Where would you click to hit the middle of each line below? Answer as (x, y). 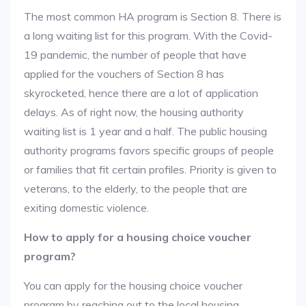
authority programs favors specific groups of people (149, 150)
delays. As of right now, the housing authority (134, 112)
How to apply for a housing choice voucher (138, 237)
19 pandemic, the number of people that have (135, 55)
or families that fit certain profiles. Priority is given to (150, 169)
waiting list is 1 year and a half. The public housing (145, 131)
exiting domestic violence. (86, 208)
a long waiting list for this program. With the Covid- (148, 36)
